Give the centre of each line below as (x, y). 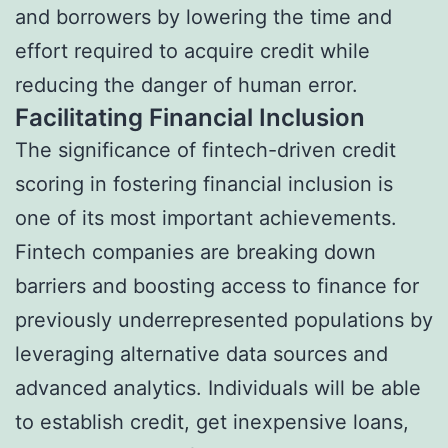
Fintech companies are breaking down (195, 251)
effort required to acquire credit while (192, 50)
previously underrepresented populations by (224, 319)
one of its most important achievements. (206, 217)
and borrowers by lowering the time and (203, 16)
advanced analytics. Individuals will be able (218, 387)
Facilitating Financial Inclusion (190, 117)
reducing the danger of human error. (186, 84)
